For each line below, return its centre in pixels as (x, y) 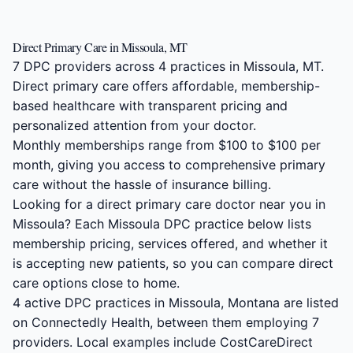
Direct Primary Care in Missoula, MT (100, 47)
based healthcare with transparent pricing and (150, 106)
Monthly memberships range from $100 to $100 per (167, 145)
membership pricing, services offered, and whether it (170, 243)
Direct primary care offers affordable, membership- (166, 86)
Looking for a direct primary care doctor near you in (169, 204)
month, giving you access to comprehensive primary (169, 165)
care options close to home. (96, 283)
